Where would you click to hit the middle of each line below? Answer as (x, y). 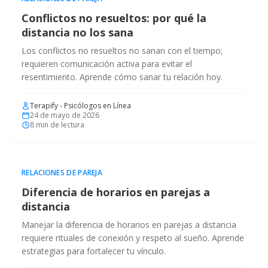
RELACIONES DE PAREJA (62, 173)
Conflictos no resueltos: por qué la (114, 18)
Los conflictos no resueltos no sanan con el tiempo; (122, 51)
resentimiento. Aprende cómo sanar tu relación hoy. (122, 77)
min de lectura (59, 125)
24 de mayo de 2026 (65, 115)
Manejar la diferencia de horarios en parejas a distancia (129, 225)
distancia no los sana (77, 32)
